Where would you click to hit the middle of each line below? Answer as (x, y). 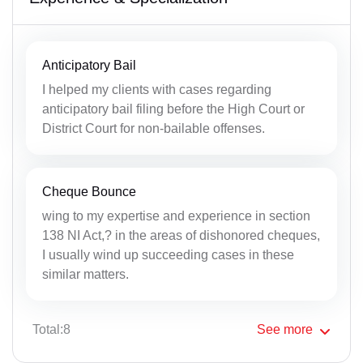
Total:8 (51, 329)
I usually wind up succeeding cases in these (168, 254)
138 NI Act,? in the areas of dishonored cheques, (181, 235)
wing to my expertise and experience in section (176, 216)
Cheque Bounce (89, 191)
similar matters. (85, 274)
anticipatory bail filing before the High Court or (173, 109)
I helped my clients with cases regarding (157, 89)
